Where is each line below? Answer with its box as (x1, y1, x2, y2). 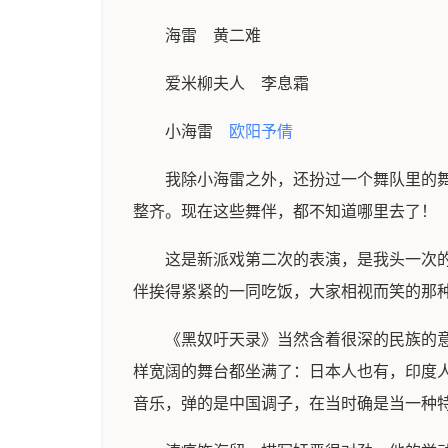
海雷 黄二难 (165, 27, 261, 44)
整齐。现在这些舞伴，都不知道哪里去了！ (133, 203, 437, 220)
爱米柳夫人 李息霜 (165, 75, 309, 92)
